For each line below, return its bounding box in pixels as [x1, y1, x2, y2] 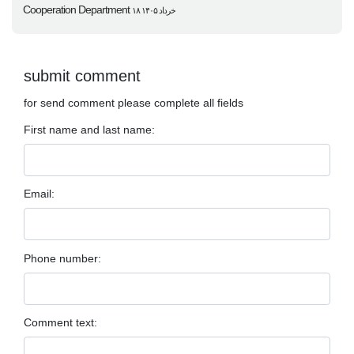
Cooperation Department [22, 2, 132, 16]
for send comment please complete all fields [24, 97, 243, 110]
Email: [24, 188, 55, 201]
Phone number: [24, 252, 101, 265]
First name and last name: [24, 123, 155, 136]
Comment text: [24, 317, 97, 330]
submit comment [24, 66, 141, 85]
